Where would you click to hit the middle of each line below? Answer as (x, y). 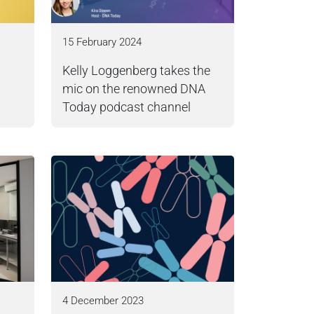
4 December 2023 (103, 301)
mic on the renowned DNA (134, 89)
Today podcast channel (127, 107)
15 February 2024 (102, 42)
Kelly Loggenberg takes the (136, 71)
